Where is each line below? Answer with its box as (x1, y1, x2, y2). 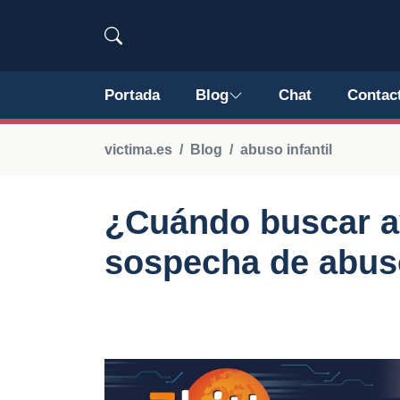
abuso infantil (240, 142, 332, 157)
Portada (104, 87, 160, 104)
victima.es (104, 142, 172, 157)
